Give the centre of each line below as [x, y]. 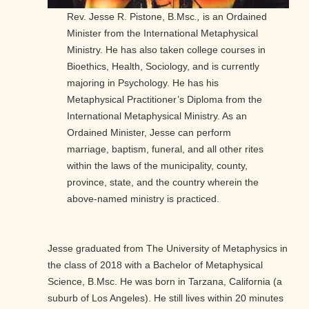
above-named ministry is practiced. [144, 199]
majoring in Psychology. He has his [143, 83]
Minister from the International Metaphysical [162, 33]
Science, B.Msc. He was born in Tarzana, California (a [165, 282]
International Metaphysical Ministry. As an [157, 116]
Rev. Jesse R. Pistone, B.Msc [131, 17]
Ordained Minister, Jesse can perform [149, 133]
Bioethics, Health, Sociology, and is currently [163, 67]
